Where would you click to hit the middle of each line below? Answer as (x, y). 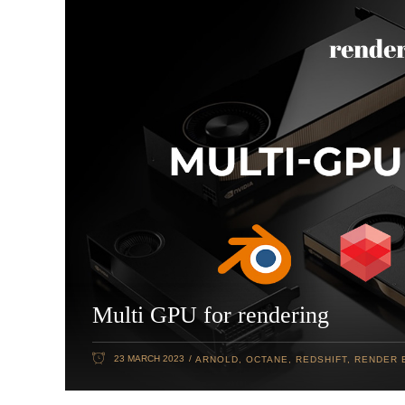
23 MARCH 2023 (149, 358)
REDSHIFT (321, 360)
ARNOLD (217, 360)
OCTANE (267, 360)
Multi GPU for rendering (211, 315)
